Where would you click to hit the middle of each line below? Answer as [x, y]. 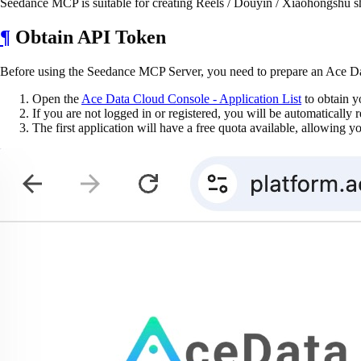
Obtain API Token [88, 37]
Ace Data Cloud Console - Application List [191, 98]
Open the [57, 98]
